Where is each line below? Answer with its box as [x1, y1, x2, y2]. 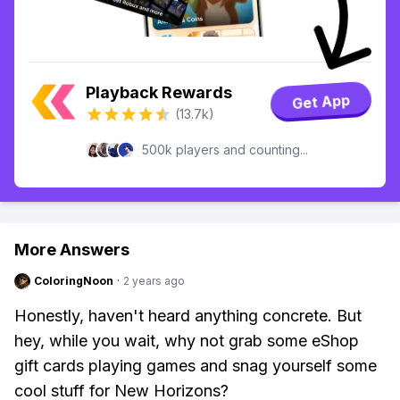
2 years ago [123, 274, 185, 287]
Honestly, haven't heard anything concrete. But [14, 306, 362, 325]
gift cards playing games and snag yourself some [14, 356, 377, 375]
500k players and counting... [142, 142, 308, 157]
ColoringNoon [34, 274, 113, 287]
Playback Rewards [86, 83, 232, 102]
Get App [291, 91, 351, 112]
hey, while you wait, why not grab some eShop [14, 331, 359, 350]
